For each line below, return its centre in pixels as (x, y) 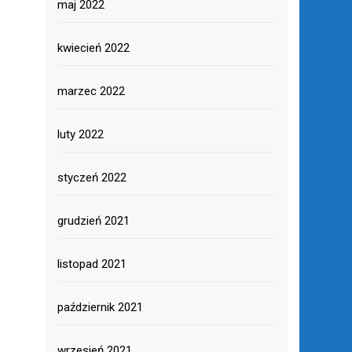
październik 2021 (100, 307)
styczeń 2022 (92, 178)
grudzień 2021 (93, 221)
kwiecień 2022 (93, 48)
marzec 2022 (91, 91)
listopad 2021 (92, 264)
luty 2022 (80, 134)
